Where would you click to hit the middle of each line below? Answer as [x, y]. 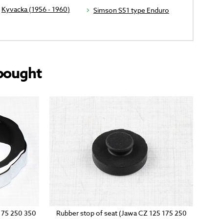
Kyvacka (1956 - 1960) [35, 9]
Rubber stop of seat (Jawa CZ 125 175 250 [121, 213]
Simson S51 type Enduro [131, 10]
